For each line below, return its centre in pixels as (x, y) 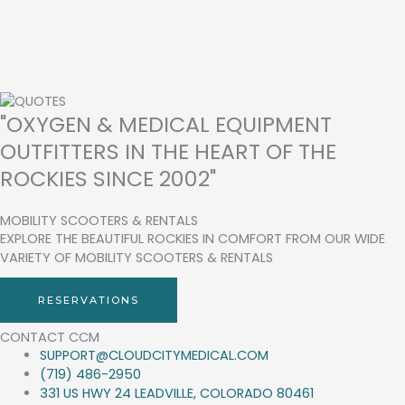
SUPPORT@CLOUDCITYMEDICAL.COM (154, 356)
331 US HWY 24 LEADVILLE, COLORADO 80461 (176, 394)
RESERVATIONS (89, 301)
